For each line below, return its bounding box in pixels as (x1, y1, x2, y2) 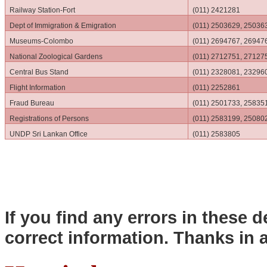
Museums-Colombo (10, 36, 74, 45)
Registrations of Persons (10, 114, 89, 123)
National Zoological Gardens (10, 52, 103, 61)
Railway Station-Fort (10, 5, 76, 14)
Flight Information (10, 83, 66, 92)
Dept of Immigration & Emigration (10, 21, 117, 30)
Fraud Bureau (10, 98, 55, 107)
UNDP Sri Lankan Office (10, 129, 88, 138)
